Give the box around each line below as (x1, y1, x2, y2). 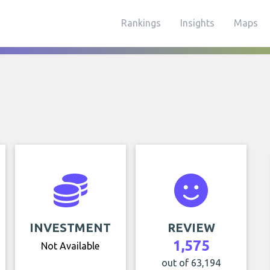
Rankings (121, 17, 161, 28)
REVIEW (167, 221, 215, 234)
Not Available (41, 240, 100, 251)
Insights (180, 17, 215, 28)
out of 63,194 (162, 257, 221, 268)
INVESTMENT (30, 221, 111, 234)
